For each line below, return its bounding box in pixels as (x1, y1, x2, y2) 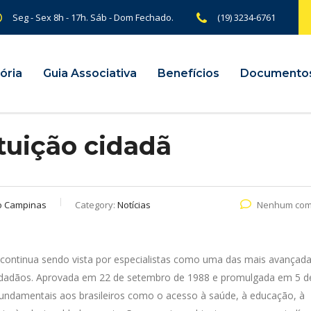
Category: (75, 199, 117, 211)
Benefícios (158, 67, 219, 80)
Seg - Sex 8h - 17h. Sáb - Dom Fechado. (12, 10, 174, 24)
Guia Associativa (43, 67, 137, 80)
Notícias (117, 199, 151, 211)
